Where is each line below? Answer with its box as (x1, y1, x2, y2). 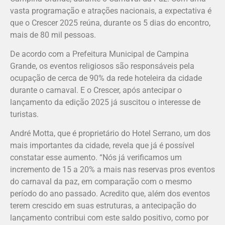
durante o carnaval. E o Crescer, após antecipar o (10, 85, 182, 95)
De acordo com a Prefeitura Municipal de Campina (10, 49, 189, 59)
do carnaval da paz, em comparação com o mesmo (10, 177, 192, 187)
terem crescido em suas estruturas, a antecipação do (10, 201, 196, 211)
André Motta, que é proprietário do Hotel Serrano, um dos (10, 129, 210, 139)
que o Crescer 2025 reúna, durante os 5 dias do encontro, (10, 18, 210, 28)
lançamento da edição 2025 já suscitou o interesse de (10, 97, 200, 107)
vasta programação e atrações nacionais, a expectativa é (10, 6, 211, 16)
